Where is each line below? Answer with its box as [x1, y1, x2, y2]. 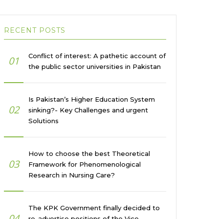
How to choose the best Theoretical [28, 150, 150, 157]
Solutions [28, 117, 59, 125]
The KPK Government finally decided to [28, 204, 160, 212]
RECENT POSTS [4, 26, 66, 35]
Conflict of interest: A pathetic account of [28, 52, 166, 60]
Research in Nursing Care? [28, 171, 115, 179]
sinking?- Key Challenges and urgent [28, 106, 148, 114]
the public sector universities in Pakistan [28, 63, 161, 70]
